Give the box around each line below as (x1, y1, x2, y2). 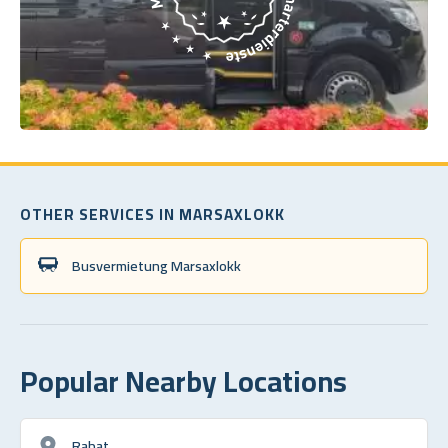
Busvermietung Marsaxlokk (72, 251, 241, 279)
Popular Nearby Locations (20, 353, 347, 408)
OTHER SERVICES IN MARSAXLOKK (20, 199, 285, 229)
